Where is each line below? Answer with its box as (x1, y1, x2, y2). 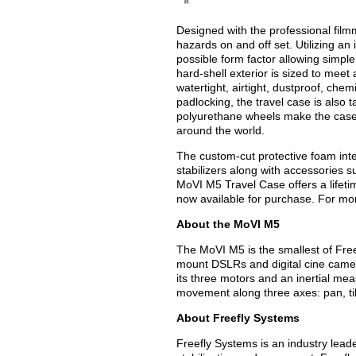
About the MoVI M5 (176, 218, 280, 230)
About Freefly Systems (176, 311, 300, 324)
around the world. (176, 124, 265, 137)
